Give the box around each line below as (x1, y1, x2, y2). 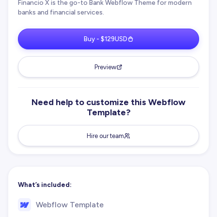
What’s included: (18, 181, 72, 189)
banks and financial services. (18, 8, 104, 16)
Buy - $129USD (83, 35, 127, 43)
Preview (94, 63, 116, 71)
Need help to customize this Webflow (31, 96, 186, 108)
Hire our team (87, 132, 124, 139)
